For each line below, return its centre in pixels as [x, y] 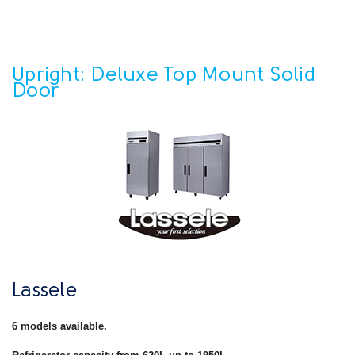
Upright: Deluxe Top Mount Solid [164, 75]
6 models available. [61, 326]
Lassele [44, 291]
